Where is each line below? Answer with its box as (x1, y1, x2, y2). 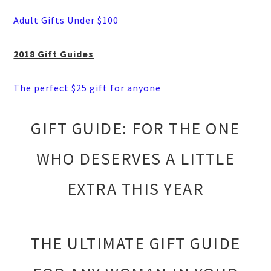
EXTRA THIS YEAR (67, 178, 204, 200)
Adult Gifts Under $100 (13, 14, 119, 27)
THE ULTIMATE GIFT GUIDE (30, 232, 241, 255)
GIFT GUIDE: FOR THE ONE (31, 117, 240, 140)
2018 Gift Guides (13, 48, 94, 60)
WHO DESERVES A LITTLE (36, 148, 235, 170)
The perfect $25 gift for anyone (13, 82, 162, 94)
